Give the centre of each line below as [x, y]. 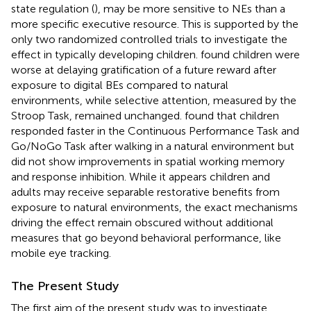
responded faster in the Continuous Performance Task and [155, 131]
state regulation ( [53, 8]
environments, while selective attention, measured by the [154, 100]
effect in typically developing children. [106, 54]
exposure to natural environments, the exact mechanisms [154, 207]
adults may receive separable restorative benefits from [145, 192]
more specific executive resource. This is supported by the [155, 24]
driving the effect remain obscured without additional [142, 222]
